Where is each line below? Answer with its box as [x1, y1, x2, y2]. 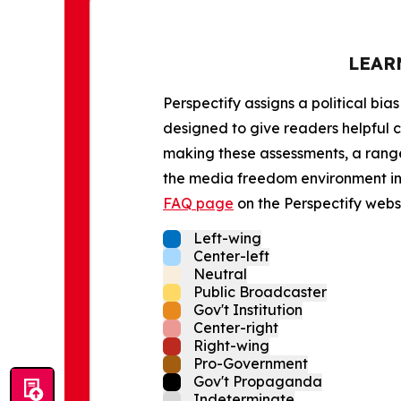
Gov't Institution [193, 300, 303, 319]
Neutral [193, 264, 247, 283]
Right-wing [193, 336, 269, 354]
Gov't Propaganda [193, 371, 322, 390]
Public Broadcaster [193, 282, 327, 301]
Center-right [193, 318, 278, 337]
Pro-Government [193, 354, 308, 372]
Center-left [193, 246, 269, 265]
